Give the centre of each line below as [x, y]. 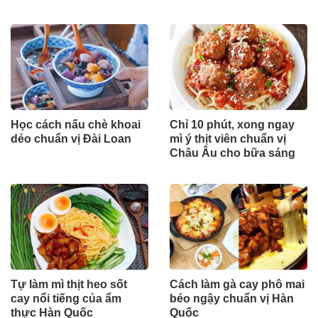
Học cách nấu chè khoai [76, 124]
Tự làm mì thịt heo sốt [69, 284]
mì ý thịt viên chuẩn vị [228, 138]
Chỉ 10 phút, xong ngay [232, 124]
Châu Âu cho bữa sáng [232, 153]
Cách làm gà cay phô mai [237, 284]
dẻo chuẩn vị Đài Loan [71, 138]
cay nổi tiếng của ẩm [66, 298]
